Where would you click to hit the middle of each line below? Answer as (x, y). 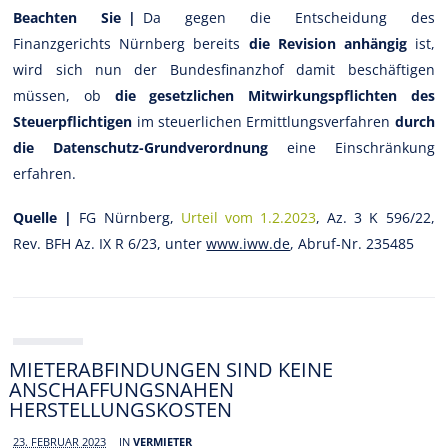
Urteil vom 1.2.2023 (248, 217)
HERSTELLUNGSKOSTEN (121, 409)
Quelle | (43, 217)
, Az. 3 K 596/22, (375, 217)
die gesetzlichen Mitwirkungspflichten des (274, 95)
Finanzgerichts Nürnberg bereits (131, 43)
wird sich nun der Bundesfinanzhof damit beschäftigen (224, 69)
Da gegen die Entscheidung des (289, 17)
